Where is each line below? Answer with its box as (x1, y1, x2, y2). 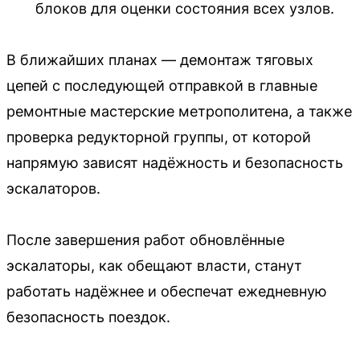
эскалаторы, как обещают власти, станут (6, 257, 302, 275)
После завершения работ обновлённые (6, 231, 284, 249)
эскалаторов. (6, 180, 100, 198)
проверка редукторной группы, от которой (6, 129, 311, 146)
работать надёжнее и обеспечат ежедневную (6, 283, 327, 301)
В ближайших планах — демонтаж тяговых (6, 51, 313, 69)
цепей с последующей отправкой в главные (6, 77, 317, 95)
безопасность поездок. (6, 309, 170, 326)
